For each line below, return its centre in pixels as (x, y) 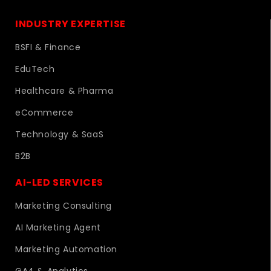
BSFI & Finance (48, 47)
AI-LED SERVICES (59, 182)
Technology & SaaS (60, 134)
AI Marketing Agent (58, 227)
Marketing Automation (66, 249)
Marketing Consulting (64, 205)
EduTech (35, 69)
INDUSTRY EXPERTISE (70, 24)
